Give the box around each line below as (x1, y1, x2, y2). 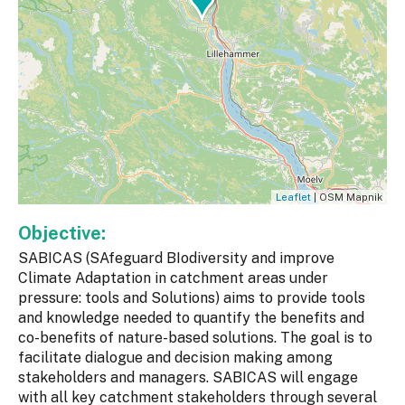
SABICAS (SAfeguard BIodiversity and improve (18, 250, 334, 268)
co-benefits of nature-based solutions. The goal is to (18, 329, 372, 347)
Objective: (18, 222, 110, 245)
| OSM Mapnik (311, 192, 382, 203)
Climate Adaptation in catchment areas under (18, 269, 328, 287)
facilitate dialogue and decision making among (18, 349, 333, 367)
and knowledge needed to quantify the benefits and (18, 309, 364, 327)
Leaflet (276, 192, 311, 203)
